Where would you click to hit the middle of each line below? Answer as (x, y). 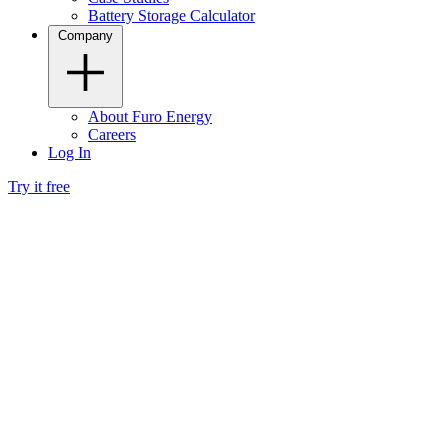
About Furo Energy (150, 117)
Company (85, 36)
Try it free (39, 187)
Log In (69, 153)
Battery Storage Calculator (171, 16)
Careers (112, 135)
